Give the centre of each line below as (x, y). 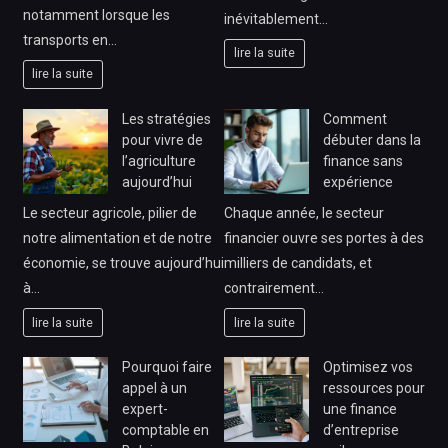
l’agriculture (158, 160)
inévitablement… (276, 18)
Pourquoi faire (166, 367)
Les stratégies (166, 118)
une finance (360, 409)
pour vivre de (162, 139)
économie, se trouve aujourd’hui (123, 262)
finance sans (363, 160)
